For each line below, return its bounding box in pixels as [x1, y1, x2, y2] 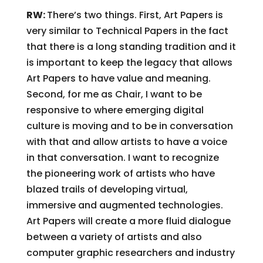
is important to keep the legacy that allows [26, 56, 232, 69]
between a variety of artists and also [26, 230, 202, 244]
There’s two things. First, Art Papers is [46, 8, 223, 22]
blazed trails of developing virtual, [26, 183, 188, 196]
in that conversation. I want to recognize [26, 151, 219, 164]
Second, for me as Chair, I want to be [26, 87, 202, 101]
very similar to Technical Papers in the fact [26, 24, 228, 38]
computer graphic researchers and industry [26, 246, 235, 259]
